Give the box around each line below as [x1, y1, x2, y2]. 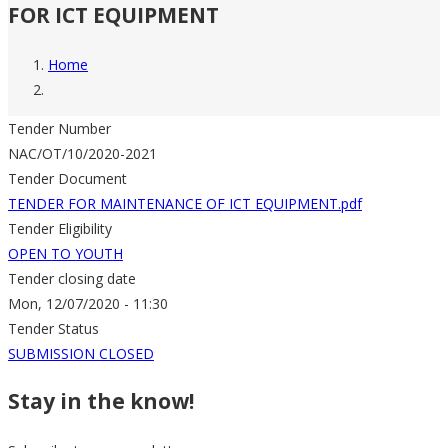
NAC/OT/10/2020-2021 [8, 143, 157, 163]
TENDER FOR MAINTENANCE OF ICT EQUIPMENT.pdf [8, 193, 362, 213]
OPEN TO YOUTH [8, 243, 123, 263]
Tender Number [8, 118, 111, 138]
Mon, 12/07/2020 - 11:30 [8, 293, 168, 313]
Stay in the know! [8, 387, 194, 416]
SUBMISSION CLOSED [8, 343, 154, 363]
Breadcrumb [8, 73, 143, 102]
